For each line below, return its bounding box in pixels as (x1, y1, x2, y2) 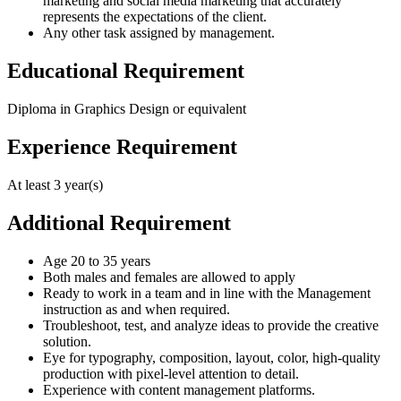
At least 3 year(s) (7, 176, 103, 192)
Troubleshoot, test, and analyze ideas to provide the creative (43, 317, 379, 333)
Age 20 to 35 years (43, 252, 150, 269)
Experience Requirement (7, 134, 237, 158)
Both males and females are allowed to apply (43, 269, 295, 285)
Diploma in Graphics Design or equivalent (7, 100, 246, 116)
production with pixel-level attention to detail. (43, 365, 299, 381)
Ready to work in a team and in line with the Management (43, 285, 371, 301)
